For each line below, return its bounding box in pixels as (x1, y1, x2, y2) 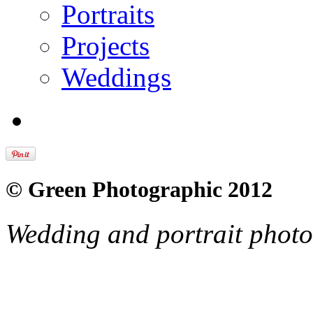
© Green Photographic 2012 (6, 176, 272, 202)
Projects (61, 30, 150, 61)
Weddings (61, 61, 171, 92)
